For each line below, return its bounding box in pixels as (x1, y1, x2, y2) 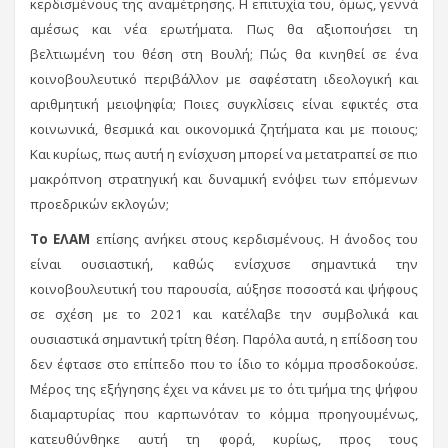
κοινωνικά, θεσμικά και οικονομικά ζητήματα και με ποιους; (30, 119, 418, 138)
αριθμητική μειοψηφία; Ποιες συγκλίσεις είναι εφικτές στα (30, 94, 418, 113)
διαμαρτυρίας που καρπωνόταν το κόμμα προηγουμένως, (30, 404, 418, 423)
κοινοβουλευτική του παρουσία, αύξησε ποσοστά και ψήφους (30, 279, 418, 298)
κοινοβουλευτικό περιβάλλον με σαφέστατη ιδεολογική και (30, 69, 418, 88)
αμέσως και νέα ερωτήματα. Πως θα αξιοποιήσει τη (30, 19, 418, 38)
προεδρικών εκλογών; (30, 194, 172, 213)
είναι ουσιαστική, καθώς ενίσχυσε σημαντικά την (30, 254, 418, 273)
